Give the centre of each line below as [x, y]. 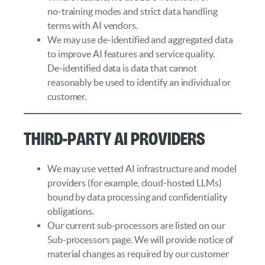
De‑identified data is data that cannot [122, 68]
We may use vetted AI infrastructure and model [142, 169]
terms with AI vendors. [93, 25]
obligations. [71, 211]
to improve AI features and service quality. [131, 54]
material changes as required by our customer [138, 254]
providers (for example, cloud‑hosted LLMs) [135, 183]
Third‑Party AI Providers [114, 137]
